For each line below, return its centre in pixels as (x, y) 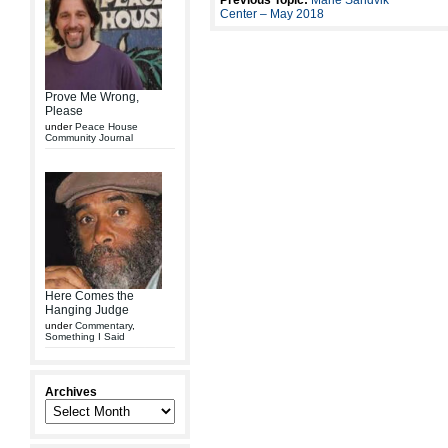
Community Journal (89, 137)
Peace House (106, 126)
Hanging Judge (87, 310)
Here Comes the (89, 296)
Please (64, 111)
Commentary (103, 325)
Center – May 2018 (272, 14)
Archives (71, 392)
